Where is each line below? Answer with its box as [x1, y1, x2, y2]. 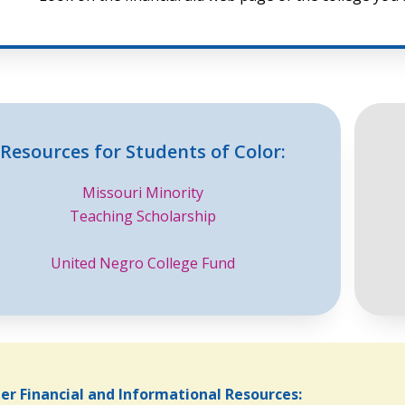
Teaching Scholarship [70, 206, 217, 227]
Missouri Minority [82, 183, 204, 203]
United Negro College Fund [51, 253, 236, 274]
